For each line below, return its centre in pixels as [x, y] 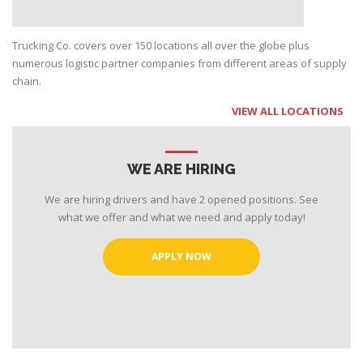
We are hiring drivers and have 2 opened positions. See [181, 200]
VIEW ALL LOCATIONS [289, 111]
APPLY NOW [181, 257]
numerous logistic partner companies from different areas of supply [179, 64]
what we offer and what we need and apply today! [181, 218]
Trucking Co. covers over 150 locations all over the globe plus [161, 46]
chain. [27, 81]
